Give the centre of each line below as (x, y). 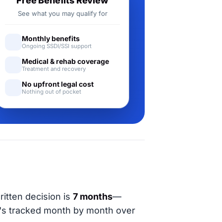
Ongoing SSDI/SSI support (57, 46)
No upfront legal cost (58, 84)
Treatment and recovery (54, 69)
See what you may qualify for (62, 13)
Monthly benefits (51, 38)
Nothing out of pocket (52, 92)
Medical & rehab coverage (65, 61)
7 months (93, 196)
